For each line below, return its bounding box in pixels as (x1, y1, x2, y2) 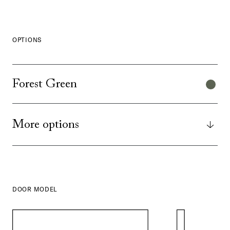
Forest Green (12, 78, 77, 91)
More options (12, 118, 79, 131)
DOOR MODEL (12, 185, 58, 194)
